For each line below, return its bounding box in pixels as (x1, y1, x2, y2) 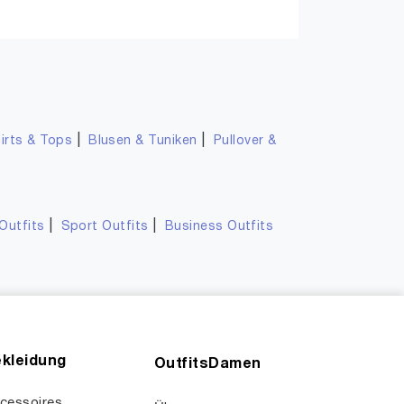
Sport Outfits (60, 221, 149, 233)
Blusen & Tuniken (88, 135, 197, 147)
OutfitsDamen (154, 358, 262, 371)
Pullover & (213, 135, 277, 147)
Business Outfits (164, 221, 274, 233)
